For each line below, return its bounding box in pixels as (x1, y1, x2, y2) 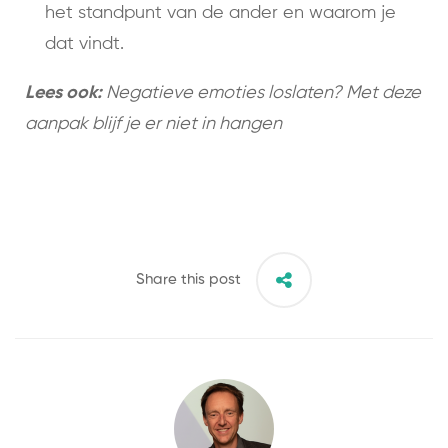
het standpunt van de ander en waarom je (45, 4, 396, 23)
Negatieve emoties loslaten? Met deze (102, 84, 421, 103)
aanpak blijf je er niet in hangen (25, 115, 282, 134)
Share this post (136, 272, 241, 288)
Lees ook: (25, 84, 102, 103)
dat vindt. (45, 35, 124, 54)
